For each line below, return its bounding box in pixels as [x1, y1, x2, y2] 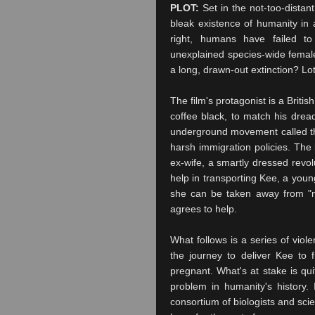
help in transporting [170, 172, 260, 184]
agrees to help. [170, 203, 237, 214]
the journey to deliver [170, 250, 276, 261]
